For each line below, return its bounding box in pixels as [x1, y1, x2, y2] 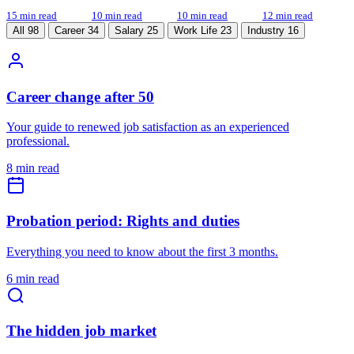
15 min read [6, 9, 57, 21]
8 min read [6, 161, 59, 175]
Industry [247, 24, 288, 36]
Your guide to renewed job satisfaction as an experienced [6, 120, 289, 134]
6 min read [6, 271, 59, 285]
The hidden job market [6, 322, 156, 340]
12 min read [262, 9, 313, 21]
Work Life [174, 24, 220, 36]
